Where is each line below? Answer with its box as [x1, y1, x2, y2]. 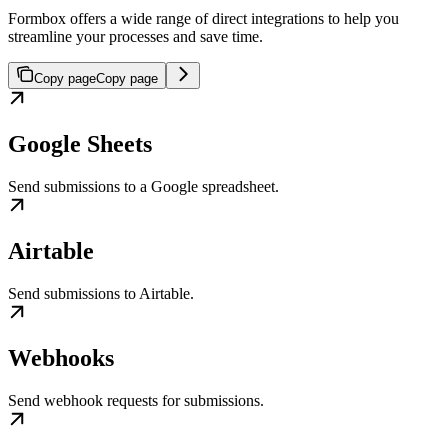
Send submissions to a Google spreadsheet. [8, 178, 279, 196]
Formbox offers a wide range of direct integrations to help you [8, 10, 399, 28]
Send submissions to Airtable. [8, 285, 194, 303]
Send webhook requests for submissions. [8, 392, 264, 410]
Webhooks [8, 345, 114, 372]
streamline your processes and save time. [8, 28, 263, 46]
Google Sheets [8, 131, 152, 158]
